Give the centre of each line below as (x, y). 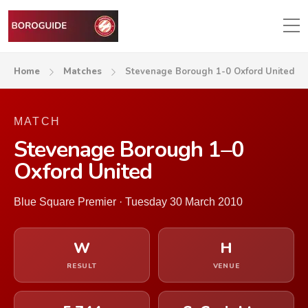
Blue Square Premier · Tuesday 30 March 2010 (128, 202)
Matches (82, 71)
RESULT (82, 266)
